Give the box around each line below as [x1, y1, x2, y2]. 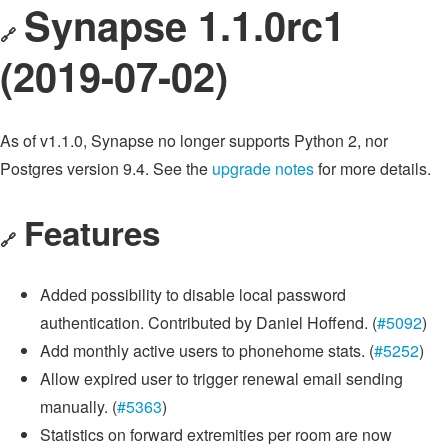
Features [24, 208, 160, 256]
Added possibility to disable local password [40, 283, 346, 307]
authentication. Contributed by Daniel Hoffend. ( [40, 311, 377, 335]
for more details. [314, 157, 431, 181]
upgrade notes [212, 157, 314, 181]
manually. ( [40, 395, 117, 419]
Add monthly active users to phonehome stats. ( [40, 339, 374, 363]
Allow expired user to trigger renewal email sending [40, 367, 403, 391]
